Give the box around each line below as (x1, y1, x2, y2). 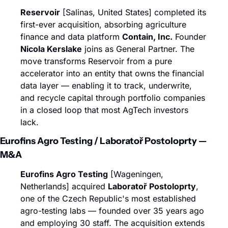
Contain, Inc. (122, 32, 173, 42)
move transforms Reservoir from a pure (20, 56, 172, 66)
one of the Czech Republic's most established (20, 193, 196, 204)
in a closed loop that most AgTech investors (20, 105, 188, 115)
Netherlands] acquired (20, 181, 108, 191)
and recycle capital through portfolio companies (20, 93, 205, 103)
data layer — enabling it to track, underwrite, (20, 80, 192, 91)
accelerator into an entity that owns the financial (20, 68, 204, 78)
